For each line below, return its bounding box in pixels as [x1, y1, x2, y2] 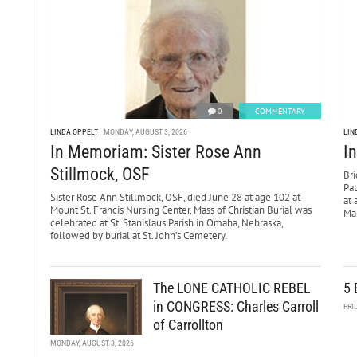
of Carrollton [152, 316, 223, 334]
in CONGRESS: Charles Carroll [152, 298, 319, 316]
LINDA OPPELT [49, 127, 98, 137]
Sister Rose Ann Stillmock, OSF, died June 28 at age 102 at [49, 190, 300, 205]
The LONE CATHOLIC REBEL [152, 280, 311, 297]
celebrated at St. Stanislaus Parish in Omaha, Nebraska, [49, 216, 283, 230]
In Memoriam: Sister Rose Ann [49, 142, 261, 163]
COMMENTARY [255, 106, 306, 117]
